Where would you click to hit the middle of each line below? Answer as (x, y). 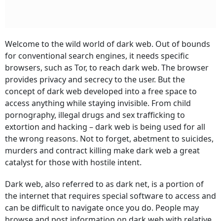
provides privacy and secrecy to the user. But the (95, 79)
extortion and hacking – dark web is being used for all (105, 127)
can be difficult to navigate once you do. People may (102, 208)
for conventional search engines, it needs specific (97, 56)
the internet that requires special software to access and (110, 196)
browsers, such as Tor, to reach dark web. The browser (107, 68)
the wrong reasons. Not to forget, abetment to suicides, (109, 139)
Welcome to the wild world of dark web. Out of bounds (108, 44)
